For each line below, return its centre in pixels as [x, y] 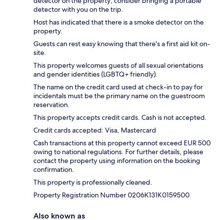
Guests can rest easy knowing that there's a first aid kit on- [122, 44]
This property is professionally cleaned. [93, 182]
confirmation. [54, 170]
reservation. [52, 105]
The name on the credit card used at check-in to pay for [118, 87]
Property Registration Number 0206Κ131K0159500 [111, 195]
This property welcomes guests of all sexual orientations [118, 66]
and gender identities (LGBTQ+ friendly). [96, 74]
